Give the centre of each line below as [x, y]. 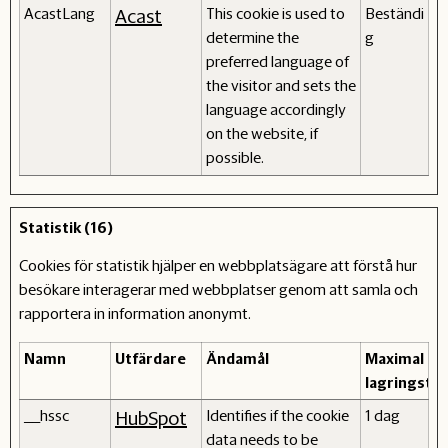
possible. [235, 157]
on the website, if [262, 133]
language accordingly [276, 109]
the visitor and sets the [281, 85]
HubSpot [151, 418]
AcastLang [59, 13]
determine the [252, 37]
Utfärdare [150, 358]
